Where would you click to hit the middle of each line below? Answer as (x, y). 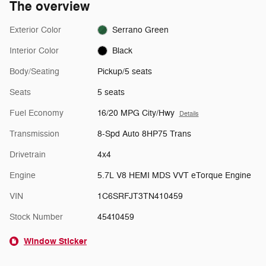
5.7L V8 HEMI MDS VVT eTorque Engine (174, 175)
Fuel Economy (37, 113)
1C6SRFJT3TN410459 (140, 196)
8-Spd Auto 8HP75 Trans (144, 134)
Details (189, 113)
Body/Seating (34, 71)
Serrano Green (141, 30)
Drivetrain (28, 154)
